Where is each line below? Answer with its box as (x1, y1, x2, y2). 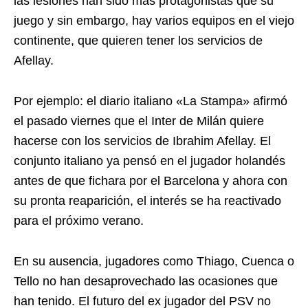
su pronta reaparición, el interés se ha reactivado (14, 194, 281, 208)
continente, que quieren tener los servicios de (14, 34, 263, 47)
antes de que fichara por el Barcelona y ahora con (14, 174, 287, 188)
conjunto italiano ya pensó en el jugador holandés (14, 154, 285, 168)
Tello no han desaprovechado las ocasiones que (14, 274, 278, 288)
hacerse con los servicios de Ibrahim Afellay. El (14, 134, 271, 148)
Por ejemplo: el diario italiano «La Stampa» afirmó (14, 94, 287, 108)
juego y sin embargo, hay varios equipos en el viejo (14, 14, 294, 27)
